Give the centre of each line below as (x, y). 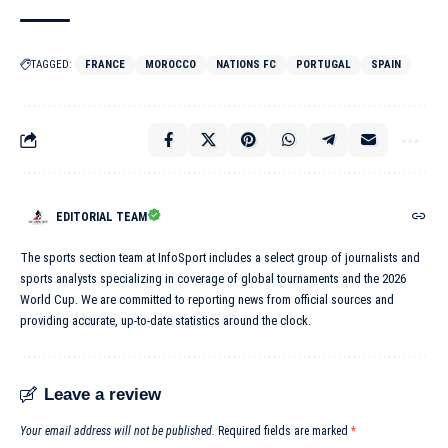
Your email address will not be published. (117, 431)
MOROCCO (170, 65)
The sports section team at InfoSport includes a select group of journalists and (220, 258)
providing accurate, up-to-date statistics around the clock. (165, 321)
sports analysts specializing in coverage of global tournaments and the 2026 (213, 279)
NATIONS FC (246, 65)
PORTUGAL (323, 65)
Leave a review (102, 395)
